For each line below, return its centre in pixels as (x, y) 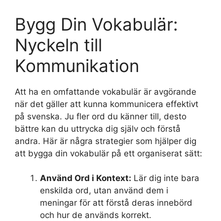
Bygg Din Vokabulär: (96, 24)
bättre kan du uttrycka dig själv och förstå (98, 129)
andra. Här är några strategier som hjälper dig (106, 141)
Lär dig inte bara (165, 178)
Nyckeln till (58, 45)
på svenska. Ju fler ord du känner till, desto (101, 116)
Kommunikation (77, 65)
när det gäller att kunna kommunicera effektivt (107, 104)
